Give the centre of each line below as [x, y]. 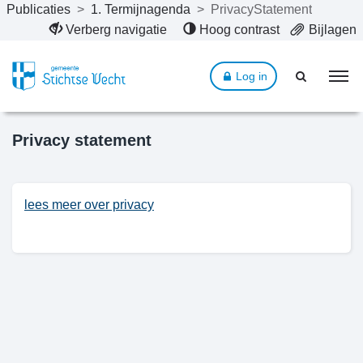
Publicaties [38, 9]
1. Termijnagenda [141, 9]
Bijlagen [333, 30]
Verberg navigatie [116, 30]
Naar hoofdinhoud [64, 15]
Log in [252, 76]
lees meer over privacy [89, 205]
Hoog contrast [239, 30]
